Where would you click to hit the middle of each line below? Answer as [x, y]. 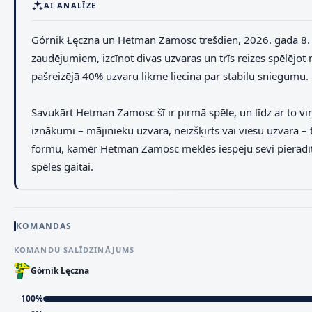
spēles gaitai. [62, 166]
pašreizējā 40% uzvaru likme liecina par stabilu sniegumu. [170, 76]
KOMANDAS [44, 226]
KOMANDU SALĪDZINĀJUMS [75, 250]
